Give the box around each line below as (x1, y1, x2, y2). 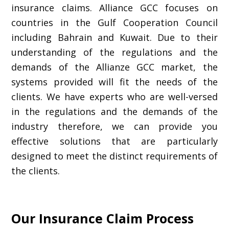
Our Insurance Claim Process (11, 210, 194, 227)
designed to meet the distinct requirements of (11, 150, 218, 162)
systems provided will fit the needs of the (11, 76, 218, 88)
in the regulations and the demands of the (11, 105, 218, 118)
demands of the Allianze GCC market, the (11, 61, 218, 73)
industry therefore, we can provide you (11, 120, 218, 132)
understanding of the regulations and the (11, 46, 218, 58)
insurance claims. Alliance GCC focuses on (11, 2, 218, 14)
